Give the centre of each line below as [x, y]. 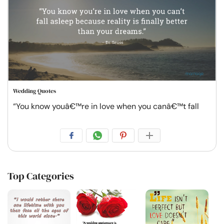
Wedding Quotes [34, 91]
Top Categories [41, 176]
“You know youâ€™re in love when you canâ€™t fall [106, 106]
